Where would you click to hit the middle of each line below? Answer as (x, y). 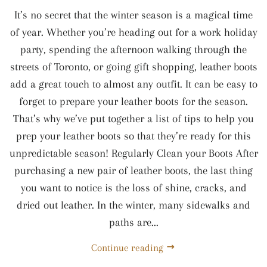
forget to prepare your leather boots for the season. (133, 101)
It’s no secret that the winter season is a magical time (133, 15)
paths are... (133, 222)
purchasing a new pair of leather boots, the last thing (133, 170)
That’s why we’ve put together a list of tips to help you (133, 119)
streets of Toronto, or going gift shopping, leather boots (133, 67)
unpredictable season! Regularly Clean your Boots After (133, 153)
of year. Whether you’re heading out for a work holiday (133, 32)
